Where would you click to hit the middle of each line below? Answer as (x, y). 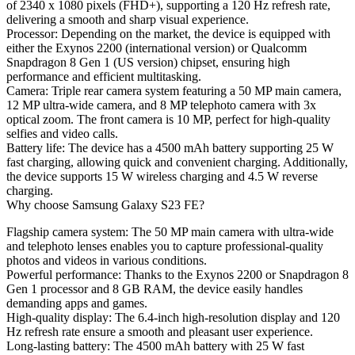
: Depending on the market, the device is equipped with (193, 34)
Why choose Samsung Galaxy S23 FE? (105, 205)
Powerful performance (62, 275)
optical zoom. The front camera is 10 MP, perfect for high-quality (168, 120)
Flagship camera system (66, 232)
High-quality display (57, 318)
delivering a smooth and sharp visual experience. (128, 20)
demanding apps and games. (77, 303)
